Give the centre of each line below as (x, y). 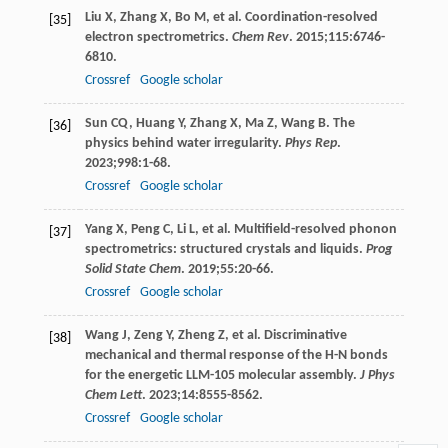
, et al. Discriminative (285, 335)
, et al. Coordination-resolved (291, 17)
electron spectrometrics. (158, 37)
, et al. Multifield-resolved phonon (295, 229)
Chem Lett (113, 395)
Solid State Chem (132, 269)
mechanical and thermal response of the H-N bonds (236, 355)
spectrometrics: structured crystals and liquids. (225, 249)
